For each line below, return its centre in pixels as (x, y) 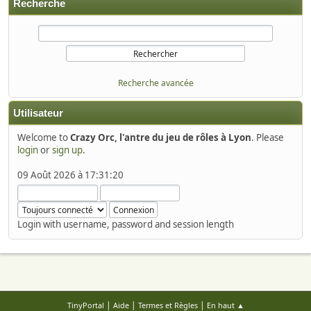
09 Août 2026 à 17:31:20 (70, 175)
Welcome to (44, 137)
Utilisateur (38, 113)
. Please (268, 137)
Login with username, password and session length (126, 224)
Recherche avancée (155, 83)
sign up (67, 150)
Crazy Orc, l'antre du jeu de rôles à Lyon (161, 137)
